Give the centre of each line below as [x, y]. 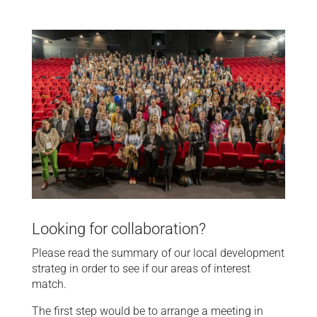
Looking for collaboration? [119, 229]
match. [49, 284]
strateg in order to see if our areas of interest [141, 268]
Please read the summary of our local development [158, 253]
